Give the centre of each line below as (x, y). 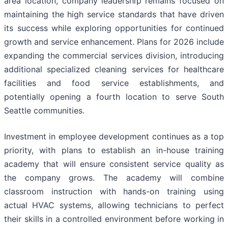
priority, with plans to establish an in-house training (114, 150)
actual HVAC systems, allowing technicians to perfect (114, 205)
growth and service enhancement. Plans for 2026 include (114, 42)
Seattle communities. (44, 111)
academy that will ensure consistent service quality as (114, 164)
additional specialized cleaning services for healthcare (114, 69)
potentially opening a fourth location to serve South (114, 97)
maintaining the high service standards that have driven (114, 15)
